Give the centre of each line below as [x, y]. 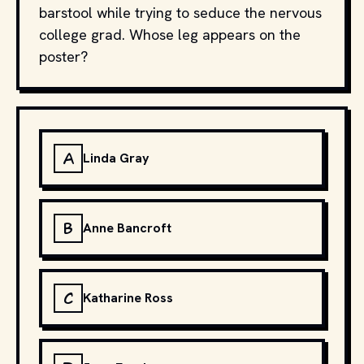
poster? [63, 56]
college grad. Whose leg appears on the [170, 35]
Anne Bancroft [127, 228]
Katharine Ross [128, 298]
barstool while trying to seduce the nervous [180, 13]
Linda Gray [116, 158]
